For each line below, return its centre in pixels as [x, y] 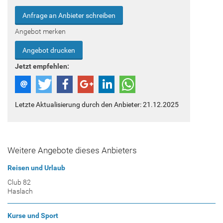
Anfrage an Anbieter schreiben [69, 16]
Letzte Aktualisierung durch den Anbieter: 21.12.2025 [97, 105]
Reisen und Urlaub [36, 168]
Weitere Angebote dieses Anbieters [72, 151]
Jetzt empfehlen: [42, 66]
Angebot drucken [49, 51]
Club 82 [19, 182]
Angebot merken [40, 32]
